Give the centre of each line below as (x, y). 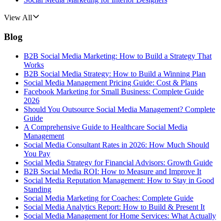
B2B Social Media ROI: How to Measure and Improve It (112, 171)
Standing (37, 189)
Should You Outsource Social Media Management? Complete (119, 109)
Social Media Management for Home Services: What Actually (120, 216)
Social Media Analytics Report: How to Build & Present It (114, 207)
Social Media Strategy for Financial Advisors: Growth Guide (118, 162)
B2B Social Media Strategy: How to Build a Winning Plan (115, 74)
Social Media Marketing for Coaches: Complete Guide (109, 198)
